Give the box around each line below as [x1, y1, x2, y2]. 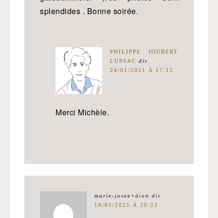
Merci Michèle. [55, 107, 109, 118]
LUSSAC [110, 58, 136, 64]
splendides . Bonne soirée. [40, 5, 138, 17]
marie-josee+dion [94, 193, 149, 199]
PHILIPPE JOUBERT [110, 49, 178, 54]
